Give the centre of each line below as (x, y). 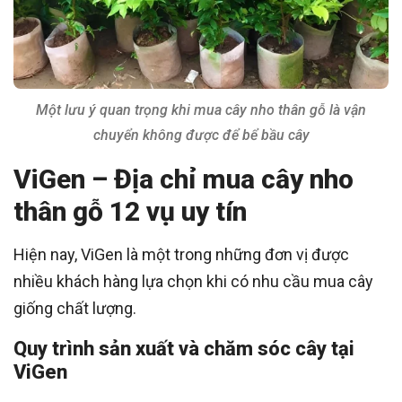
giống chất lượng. (75, 309)
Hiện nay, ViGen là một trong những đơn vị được (181, 255)
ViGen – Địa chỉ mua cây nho (184, 179)
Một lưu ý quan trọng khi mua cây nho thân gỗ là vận (201, 110)
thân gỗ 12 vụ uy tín (130, 212)
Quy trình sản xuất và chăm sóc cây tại (184, 349)
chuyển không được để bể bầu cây (201, 135)
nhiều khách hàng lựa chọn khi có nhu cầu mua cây (193, 282)
